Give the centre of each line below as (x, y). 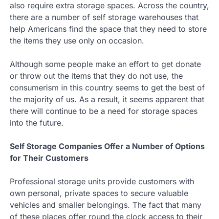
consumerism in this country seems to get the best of (107, 88)
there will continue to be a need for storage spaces (104, 111)
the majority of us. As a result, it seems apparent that (107, 99)
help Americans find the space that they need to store (108, 29)
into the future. (37, 123)
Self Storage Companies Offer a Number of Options (107, 146)
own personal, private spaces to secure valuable (99, 193)
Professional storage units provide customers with (102, 181)
